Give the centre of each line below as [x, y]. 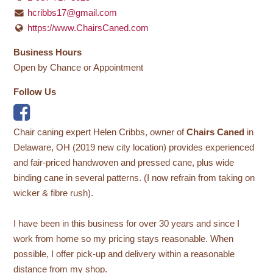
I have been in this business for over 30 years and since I [127, 224]
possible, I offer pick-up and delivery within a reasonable [124, 254]
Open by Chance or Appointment [79, 67]
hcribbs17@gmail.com [73, 12]
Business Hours [48, 52]
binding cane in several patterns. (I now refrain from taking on [134, 178]
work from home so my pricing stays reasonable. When [124, 239]
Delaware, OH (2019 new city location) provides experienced [134, 147]
